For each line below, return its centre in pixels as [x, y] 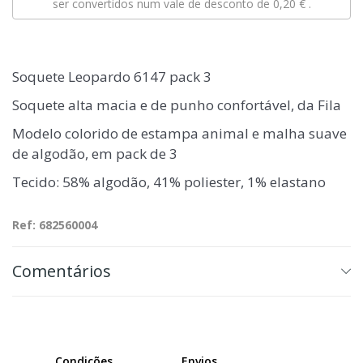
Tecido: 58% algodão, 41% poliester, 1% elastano [169, 182]
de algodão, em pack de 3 [95, 154]
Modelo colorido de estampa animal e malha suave [179, 133]
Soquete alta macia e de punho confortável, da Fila [177, 105]
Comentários [62, 271]
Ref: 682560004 [55, 225]
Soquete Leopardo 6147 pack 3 [112, 77]
